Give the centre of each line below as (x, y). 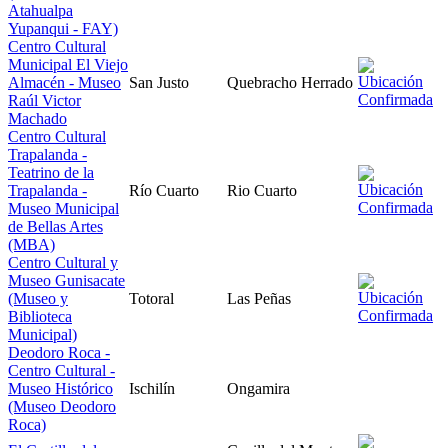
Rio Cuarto (262, 190)
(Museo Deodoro (62, 406)
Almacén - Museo (64, 82)
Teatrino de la (51, 172)
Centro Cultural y (63, 262)
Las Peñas (259, 298)
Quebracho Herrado (290, 82)
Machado (37, 118)
